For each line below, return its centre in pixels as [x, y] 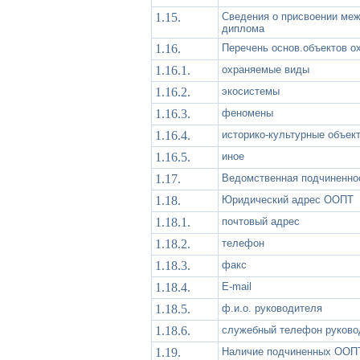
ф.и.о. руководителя [272, 308]
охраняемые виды [266, 69]
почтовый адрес [261, 221]
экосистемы [251, 91]
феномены [247, 112]
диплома [243, 28]
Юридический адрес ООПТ [288, 199]
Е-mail [237, 286]
